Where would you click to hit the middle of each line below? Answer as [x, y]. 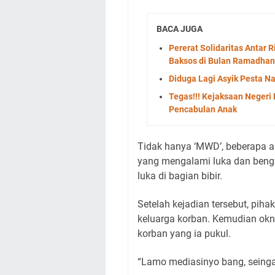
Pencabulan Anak [203, 109]
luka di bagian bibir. [181, 176]
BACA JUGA [180, 29]
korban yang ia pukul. [185, 233]
